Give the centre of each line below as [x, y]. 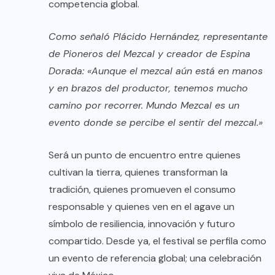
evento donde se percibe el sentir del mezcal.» [156, 122]
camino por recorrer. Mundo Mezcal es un [144, 105]
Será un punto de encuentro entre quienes [145, 155]
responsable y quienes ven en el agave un [141, 206]
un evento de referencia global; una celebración [155, 258]
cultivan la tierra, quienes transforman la [138, 172]
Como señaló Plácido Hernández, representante [158, 36]
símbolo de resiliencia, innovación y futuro [142, 223]
